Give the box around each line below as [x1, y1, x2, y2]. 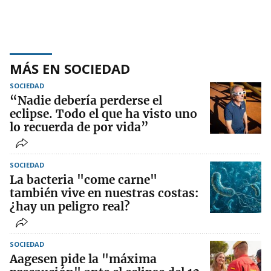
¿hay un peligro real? [10, 199, 130, 214]
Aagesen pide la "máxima [10, 252, 157, 267]
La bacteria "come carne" [10, 172, 157, 188]
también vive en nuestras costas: [10, 186, 198, 201]
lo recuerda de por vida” [10, 120, 149, 135]
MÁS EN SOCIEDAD [10, 59, 130, 78]
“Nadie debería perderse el [10, 93, 162, 108]
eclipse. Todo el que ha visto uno [10, 106, 197, 122]
